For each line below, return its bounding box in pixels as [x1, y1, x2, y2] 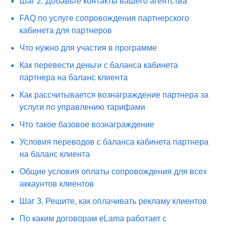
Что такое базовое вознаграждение [19, 120, 155, 129]
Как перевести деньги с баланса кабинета [19, 61, 178, 70]
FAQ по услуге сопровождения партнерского [19, 14, 190, 22]
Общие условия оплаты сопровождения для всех [19, 167, 208, 176]
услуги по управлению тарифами [19, 103, 146, 111]
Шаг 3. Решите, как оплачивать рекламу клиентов [19, 197, 208, 205]
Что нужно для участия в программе [19, 43, 157, 52]
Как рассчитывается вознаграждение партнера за [19, 90, 209, 99]
